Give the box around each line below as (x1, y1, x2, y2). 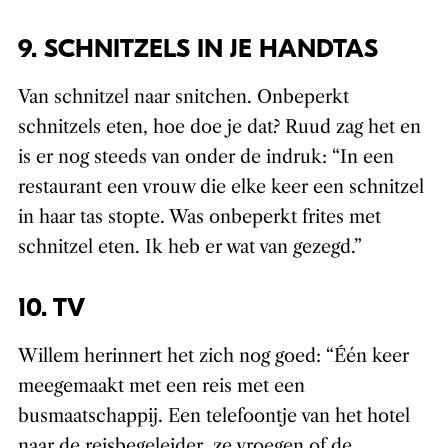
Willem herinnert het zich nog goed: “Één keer (17, 345, 409, 368)
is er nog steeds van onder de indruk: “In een (17, 146, 394, 169)
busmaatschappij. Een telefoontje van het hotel (17, 405, 410, 428)
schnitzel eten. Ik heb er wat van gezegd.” (17, 236, 362, 259)
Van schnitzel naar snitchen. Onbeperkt (17, 86, 349, 109)
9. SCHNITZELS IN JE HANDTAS (17, 34, 378, 65)
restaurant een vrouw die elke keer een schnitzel (17, 176, 424, 199)
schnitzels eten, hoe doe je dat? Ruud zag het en (17, 116, 421, 139)
